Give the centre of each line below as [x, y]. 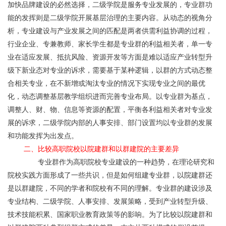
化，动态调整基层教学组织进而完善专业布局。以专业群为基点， [110, 96]
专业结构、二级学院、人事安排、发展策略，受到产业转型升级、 [110, 201]
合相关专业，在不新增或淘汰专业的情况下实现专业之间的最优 [106, 83]
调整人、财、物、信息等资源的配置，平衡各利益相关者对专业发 [110, 109]
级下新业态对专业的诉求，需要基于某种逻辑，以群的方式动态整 [110, 70]
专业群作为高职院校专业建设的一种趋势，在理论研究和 [16, 162]
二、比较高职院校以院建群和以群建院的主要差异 [101, 149]
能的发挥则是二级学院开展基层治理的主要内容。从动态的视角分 [110, 18]
